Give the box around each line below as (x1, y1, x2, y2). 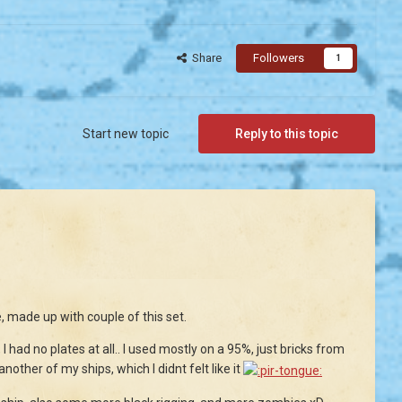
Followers (253, 51, 304, 66)
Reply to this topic (235, 127, 338, 142)
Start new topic (83, 127, 169, 142)
